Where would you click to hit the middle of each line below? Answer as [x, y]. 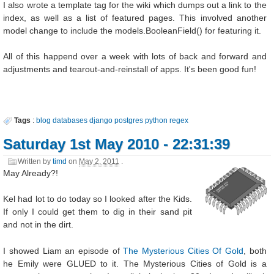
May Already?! [31, 173]
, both [255, 250]
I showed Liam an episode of [63, 250]
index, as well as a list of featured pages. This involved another [135, 17]
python [157, 121]
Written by [35, 162]
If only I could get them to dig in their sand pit [98, 212]
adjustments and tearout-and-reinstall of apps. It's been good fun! [130, 69]
